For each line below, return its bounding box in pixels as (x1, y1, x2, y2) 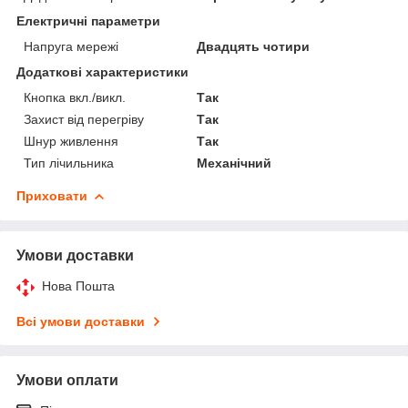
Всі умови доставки (16, 313, 145, 329)
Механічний (197, 155, 272, 170)
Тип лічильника (24, 155, 114, 170)
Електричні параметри (16, 13, 160, 28)
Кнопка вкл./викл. (24, 89, 126, 105)
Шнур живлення (24, 133, 118, 148)
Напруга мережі (24, 38, 118, 54)
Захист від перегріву (24, 111, 144, 127)
